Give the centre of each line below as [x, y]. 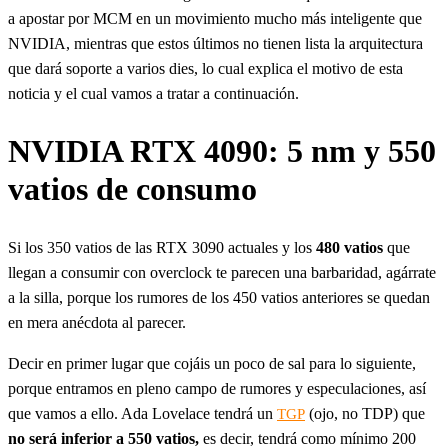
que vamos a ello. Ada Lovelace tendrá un [142, 413]
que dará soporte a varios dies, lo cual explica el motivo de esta [205, 68]
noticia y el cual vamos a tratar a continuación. [153, 93]
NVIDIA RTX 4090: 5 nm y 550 [222, 151]
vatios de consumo [132, 189]
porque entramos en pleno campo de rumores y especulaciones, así [217, 388]
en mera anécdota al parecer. [97, 322]
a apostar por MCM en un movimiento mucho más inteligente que [215, 18]
